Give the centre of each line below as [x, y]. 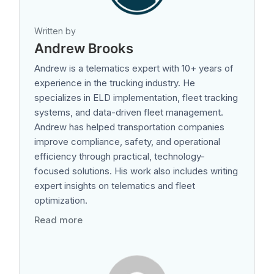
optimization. [61, 200]
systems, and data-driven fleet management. [129, 112]
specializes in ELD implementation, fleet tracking [136, 97]
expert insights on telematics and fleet [115, 185]
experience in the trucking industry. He [115, 83]
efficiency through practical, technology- [120, 156]
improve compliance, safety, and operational [127, 141]
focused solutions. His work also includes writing [136, 171]
